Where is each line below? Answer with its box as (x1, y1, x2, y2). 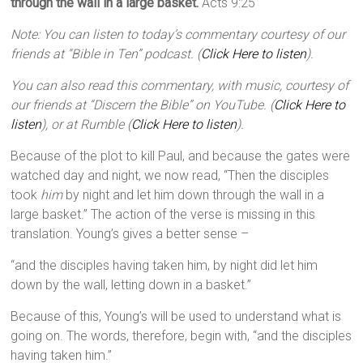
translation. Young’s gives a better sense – (11, 226, 250, 242)
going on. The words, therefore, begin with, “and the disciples (11, 328, 352, 344)
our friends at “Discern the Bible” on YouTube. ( (11, 97, 275, 113)
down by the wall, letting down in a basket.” (11, 277, 252, 293)
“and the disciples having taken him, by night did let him (11, 258, 318, 274)
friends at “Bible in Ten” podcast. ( (11, 46, 202, 62)
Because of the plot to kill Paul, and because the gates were (11, 148, 351, 164)
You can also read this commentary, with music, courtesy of (11, 78, 349, 94)
